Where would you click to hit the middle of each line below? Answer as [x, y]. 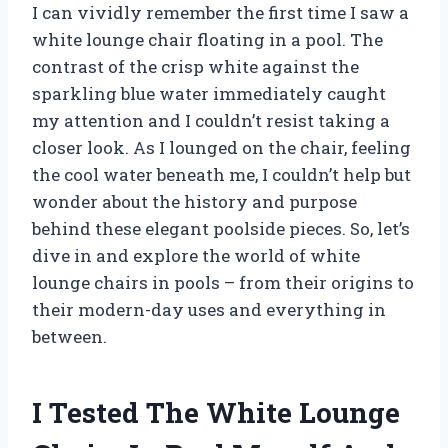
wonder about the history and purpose [194, 201]
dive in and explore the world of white [196, 255]
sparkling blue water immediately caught [209, 93]
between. [69, 336]
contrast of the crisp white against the [195, 66]
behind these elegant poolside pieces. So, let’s [221, 228]
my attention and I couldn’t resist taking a [211, 120]
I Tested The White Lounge [216, 412]
